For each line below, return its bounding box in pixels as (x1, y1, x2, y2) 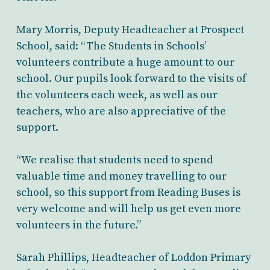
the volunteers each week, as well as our (16, 87, 218, 102)
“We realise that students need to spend (16, 152, 213, 167)
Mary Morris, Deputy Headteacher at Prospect (16, 22, 244, 37)
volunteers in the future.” (16, 218, 141, 232)
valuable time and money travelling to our (16, 169, 227, 183)
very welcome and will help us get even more (16, 201, 241, 216)
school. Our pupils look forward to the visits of (16, 71, 246, 86)
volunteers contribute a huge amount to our (16, 55, 234, 69)
